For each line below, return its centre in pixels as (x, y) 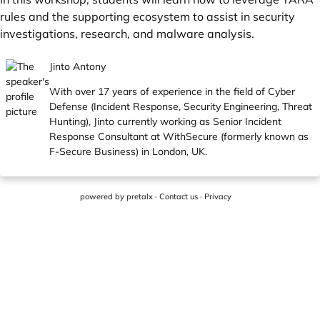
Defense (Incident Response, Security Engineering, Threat (181, 106)
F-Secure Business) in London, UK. (128, 151)
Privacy (218, 196)
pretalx (140, 196)
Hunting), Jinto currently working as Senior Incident (165, 121)
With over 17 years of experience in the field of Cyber (172, 91)
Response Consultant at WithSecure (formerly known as (179, 136)
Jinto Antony (77, 66)
